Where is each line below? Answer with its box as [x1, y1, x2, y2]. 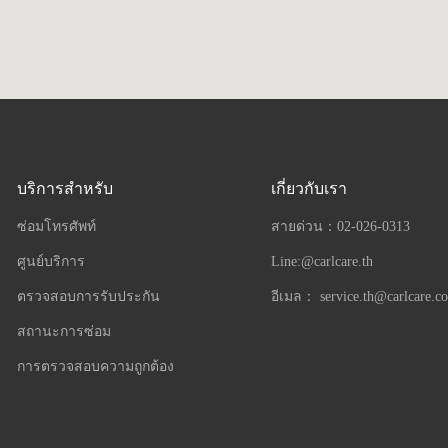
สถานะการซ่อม [17, 323, 112, 339]
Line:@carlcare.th [270, 253, 373, 269]
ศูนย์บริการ [17, 253, 86, 269]
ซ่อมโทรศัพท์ [17, 218, 97, 234]
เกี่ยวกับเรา [270, 179, 347, 197]
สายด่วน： [270, 218, 337, 234]
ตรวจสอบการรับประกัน [17, 288, 161, 304]
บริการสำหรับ [17, 179, 114, 197]
